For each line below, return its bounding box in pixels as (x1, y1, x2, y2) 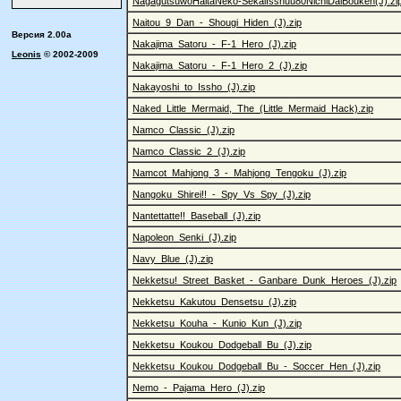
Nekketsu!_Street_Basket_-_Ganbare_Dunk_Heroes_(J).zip (132, 275, 397, 286)
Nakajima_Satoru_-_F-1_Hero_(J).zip (132, 38, 296, 49)
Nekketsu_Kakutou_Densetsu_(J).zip (132, 296, 296, 307)
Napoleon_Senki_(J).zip (132, 232, 236, 243)
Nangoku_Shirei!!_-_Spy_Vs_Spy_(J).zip (132, 189, 311, 200)
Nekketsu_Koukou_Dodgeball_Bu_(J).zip (132, 339, 311, 350)
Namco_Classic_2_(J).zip (132, 146, 245, 157)
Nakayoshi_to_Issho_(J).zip (132, 81, 255, 92)
